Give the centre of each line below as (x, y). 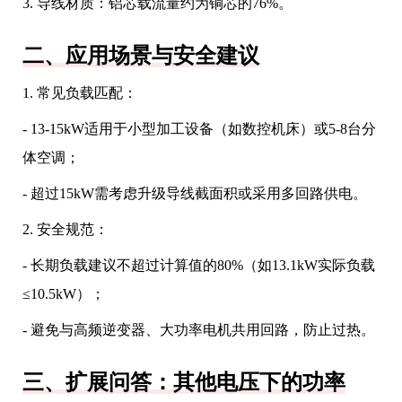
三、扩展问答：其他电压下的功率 (184, 382)
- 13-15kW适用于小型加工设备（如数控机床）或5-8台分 (199, 129)
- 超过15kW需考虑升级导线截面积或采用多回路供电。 (195, 193)
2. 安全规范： (66, 229)
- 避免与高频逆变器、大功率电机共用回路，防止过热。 (199, 330)
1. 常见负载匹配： (80, 93)
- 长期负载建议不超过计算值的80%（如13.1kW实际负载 (199, 265)
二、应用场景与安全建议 (141, 56)
